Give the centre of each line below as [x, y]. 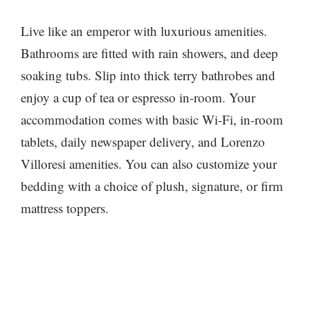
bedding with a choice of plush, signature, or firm [152, 185]
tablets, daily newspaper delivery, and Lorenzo [143, 141]
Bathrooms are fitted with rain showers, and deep [149, 53]
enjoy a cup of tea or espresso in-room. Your [138, 97]
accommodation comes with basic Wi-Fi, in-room [152, 119]
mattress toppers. [65, 208]
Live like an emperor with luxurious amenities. [144, 30]
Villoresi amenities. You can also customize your [149, 163]
